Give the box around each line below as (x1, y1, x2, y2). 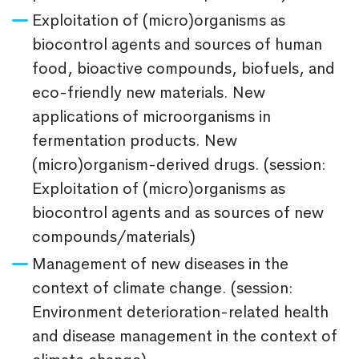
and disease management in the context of (32, 326, 337, 345)
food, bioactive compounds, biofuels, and (32, 58, 335, 78)
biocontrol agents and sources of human (32, 34, 322, 54)
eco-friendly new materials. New (32, 83, 265, 102)
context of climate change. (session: (32, 278, 293, 297)
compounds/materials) (32, 227, 196, 246)
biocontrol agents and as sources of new (32, 203, 324, 222)
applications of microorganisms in (32, 107, 271, 126)
